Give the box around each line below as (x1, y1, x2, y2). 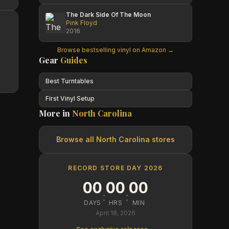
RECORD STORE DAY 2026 (68, 164, 163, 172)
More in (39, 108, 72, 119)
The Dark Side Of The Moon (66, 11, 151, 18)
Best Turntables (45, 77, 94, 85)
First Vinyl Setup (45, 95, 95, 102)
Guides (60, 55, 87, 65)
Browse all (56, 135, 96, 144)
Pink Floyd (66, 19, 97, 27)
